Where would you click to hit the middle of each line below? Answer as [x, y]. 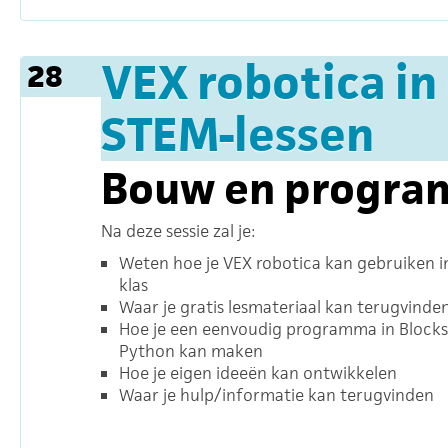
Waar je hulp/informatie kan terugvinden [276, 395]
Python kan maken [191, 351]
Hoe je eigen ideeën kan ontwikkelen [258, 373]
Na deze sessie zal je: [178, 231]
